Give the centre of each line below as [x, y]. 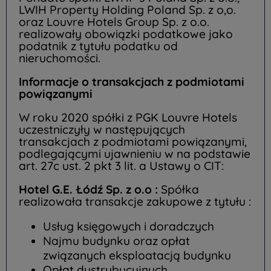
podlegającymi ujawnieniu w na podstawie [135, 154]
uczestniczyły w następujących [102, 130]
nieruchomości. [60, 58]
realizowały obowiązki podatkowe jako [126, 34]
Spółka [180, 190]
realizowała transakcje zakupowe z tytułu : [135, 202]
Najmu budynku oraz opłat [116, 241]
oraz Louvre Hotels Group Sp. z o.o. [114, 21]
